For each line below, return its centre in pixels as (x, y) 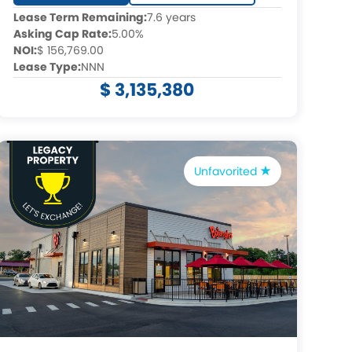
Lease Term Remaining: (80, 17)
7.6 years (171, 17)
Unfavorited (227, 171)
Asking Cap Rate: (62, 34)
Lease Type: (47, 67)
